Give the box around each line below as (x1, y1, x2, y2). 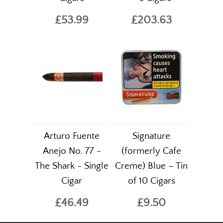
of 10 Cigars (127, 176, 175, 186)
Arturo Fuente (44, 131, 100, 141)
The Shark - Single (35, 161, 109, 171)
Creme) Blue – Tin (115, 161, 188, 171)
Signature (132, 131, 170, 141)
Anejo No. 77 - (42, 146, 101, 156)
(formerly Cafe (121, 146, 181, 156)
